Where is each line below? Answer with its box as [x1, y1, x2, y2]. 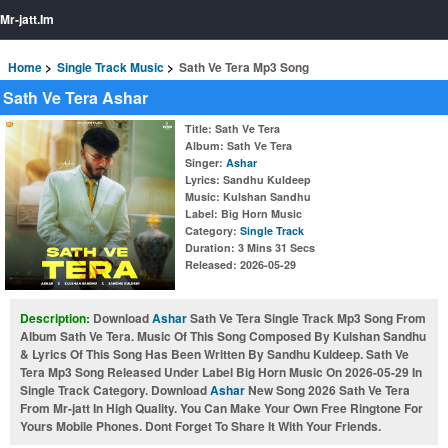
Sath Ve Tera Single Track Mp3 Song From [187, 309, 426, 327]
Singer [185, 155, 219, 170]
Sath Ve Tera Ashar [3, 86, 148, 109]
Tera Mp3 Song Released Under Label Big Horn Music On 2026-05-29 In [20, 363, 422, 381]
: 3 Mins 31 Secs [231, 240, 315, 255]
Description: [20, 309, 93, 327]
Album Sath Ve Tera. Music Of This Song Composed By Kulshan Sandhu [20, 327, 426, 345]
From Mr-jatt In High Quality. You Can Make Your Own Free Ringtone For [20, 399, 423, 417]
